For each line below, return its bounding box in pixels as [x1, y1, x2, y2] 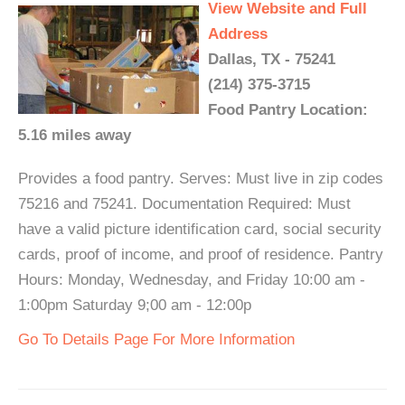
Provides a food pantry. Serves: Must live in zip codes [18, 170, 383, 188]
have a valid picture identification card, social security [18, 221, 381, 239]
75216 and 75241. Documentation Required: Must [18, 195, 351, 213]
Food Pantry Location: [208, 101, 368, 119]
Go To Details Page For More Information [18, 331, 295, 349]
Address [208, 25, 268, 43]
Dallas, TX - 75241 [208, 51, 335, 69]
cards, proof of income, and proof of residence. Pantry [18, 246, 383, 264]
